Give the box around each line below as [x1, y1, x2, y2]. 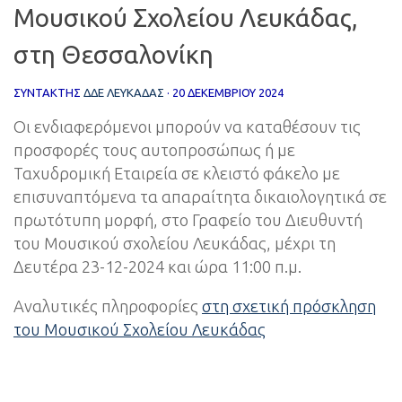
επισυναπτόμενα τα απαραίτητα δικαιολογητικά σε [13, 188, 387, 205]
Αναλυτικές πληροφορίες [13, 297, 202, 316]
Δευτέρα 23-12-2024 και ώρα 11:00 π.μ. [13, 258, 301, 275]
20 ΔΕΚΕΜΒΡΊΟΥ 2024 [172, 86, 284, 99]
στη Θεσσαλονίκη [13, 40, 214, 68]
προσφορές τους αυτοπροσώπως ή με [13, 141, 295, 159]
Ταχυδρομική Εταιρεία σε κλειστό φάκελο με [13, 164, 340, 182]
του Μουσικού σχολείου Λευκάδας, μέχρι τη [13, 234, 336, 252]
